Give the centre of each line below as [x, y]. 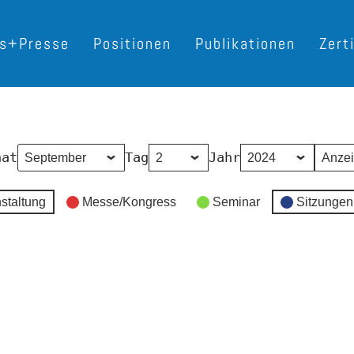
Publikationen [245, 43]
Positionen [132, 43]
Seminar [236, 202]
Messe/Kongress [129, 202]
